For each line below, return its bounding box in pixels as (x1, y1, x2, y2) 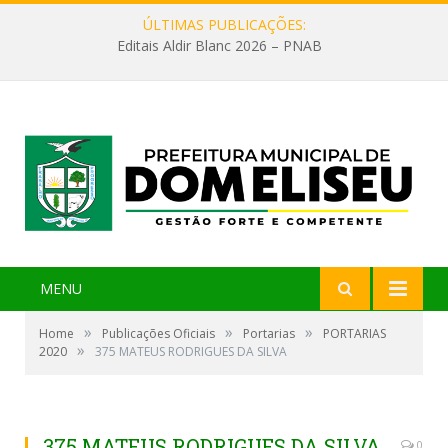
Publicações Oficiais (102, 325, 215, 343)
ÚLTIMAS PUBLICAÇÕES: (142, 15, 306, 34)
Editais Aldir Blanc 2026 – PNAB (116, 36, 322, 56)
